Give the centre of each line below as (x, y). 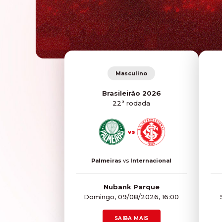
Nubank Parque (131, 187)
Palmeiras (107, 160)
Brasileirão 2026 (131, 93)
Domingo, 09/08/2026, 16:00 (132, 196)
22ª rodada (132, 103)
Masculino (132, 73)
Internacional (151, 160)
